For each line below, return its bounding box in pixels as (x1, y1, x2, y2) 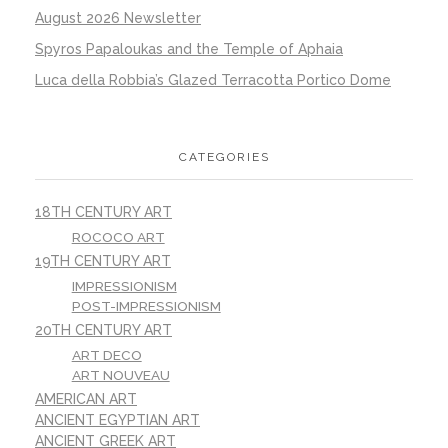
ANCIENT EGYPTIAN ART (35, 412, 200, 429)
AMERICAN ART (35, 391, 137, 408)
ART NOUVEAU (71, 367, 170, 384)
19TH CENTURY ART (35, 253, 171, 270)
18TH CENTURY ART (35, 204, 172, 221)
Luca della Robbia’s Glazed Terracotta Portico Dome (35, 71, 391, 88)
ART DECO (71, 347, 142, 364)
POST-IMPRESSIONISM (71, 298, 221, 315)
